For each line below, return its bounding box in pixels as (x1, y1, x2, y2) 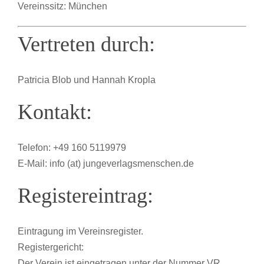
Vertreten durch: (17, 32, 155, 56)
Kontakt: (17, 100, 92, 124)
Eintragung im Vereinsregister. (17, 226, 143, 237)
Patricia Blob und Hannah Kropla (17, 74, 156, 85)
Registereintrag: (17, 183, 153, 207)
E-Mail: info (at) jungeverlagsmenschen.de (17, 158, 194, 169)
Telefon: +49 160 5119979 (17, 142, 126, 153)
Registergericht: (17, 242, 84, 253)
